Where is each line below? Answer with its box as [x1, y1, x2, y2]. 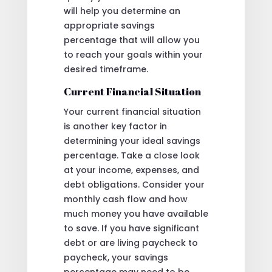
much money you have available [63, 207, 208, 220]
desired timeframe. [63, 63, 148, 75]
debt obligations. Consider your [63, 178, 205, 191]
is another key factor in [63, 120, 167, 132]
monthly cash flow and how [63, 192, 188, 205]
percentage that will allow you [63, 33, 200, 46]
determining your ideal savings [63, 134, 200, 147]
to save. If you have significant [63, 222, 199, 234]
